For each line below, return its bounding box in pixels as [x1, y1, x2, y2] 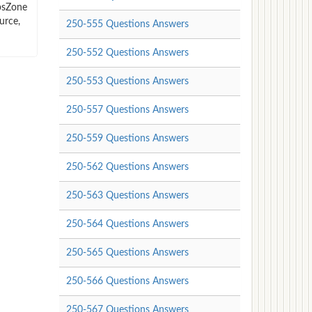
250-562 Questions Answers [65, 162, 189, 172]
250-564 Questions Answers [65, 219, 189, 229]
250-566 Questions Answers [65, 276, 189, 286]
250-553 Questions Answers [65, 76, 189, 86]
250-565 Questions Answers [65, 247, 189, 258]
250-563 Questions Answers [65, 190, 189, 201]
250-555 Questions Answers [65, 19, 189, 29]
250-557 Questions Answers [65, 104, 189, 115]
